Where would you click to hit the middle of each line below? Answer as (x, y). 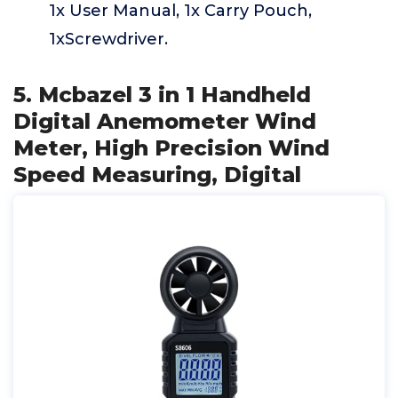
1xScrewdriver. (108, 39)
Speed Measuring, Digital (157, 175)
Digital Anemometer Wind (165, 121)
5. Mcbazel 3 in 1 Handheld (162, 95)
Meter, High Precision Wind (171, 148)
